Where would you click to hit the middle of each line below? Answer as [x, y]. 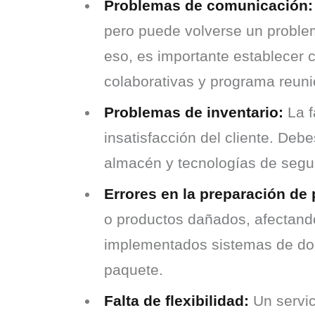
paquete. [134, 270]
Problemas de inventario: [194, 112]
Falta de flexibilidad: [176, 301]
